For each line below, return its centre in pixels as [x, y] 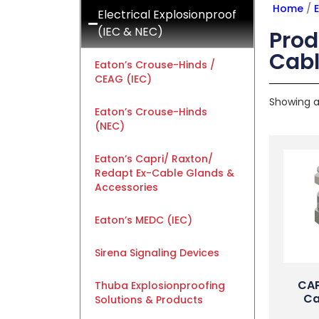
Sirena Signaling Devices [157, 253]
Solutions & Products [149, 300]
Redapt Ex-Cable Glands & [164, 173]
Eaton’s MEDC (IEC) [143, 220]
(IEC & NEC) [130, 32]
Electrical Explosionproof [167, 15]
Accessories [126, 187]
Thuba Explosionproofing [160, 286]
